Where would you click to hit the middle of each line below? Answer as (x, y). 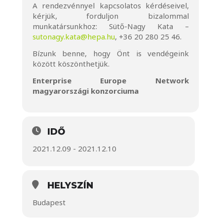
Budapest (49, 202)
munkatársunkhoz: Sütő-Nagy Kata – (111, 26)
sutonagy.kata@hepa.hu (74, 37)
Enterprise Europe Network (111, 80)
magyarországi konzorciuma (85, 91)
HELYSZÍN (70, 185)
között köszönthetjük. (71, 64)
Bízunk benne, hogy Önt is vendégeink (111, 53)
